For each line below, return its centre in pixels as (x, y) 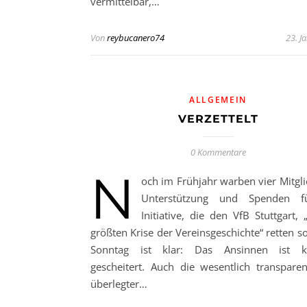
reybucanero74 (136, 38)
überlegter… (119, 284)
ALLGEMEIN (218, 100)
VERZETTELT (218, 119)
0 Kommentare (218, 152)
